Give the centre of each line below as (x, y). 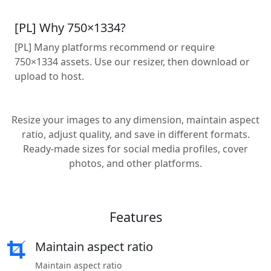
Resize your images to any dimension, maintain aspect (135, 120)
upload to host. (49, 76)
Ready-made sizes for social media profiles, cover (135, 149)
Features (135, 217)
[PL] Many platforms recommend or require (115, 47)
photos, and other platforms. (135, 163)
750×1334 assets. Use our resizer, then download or (132, 62)
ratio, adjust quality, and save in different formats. (135, 134)
